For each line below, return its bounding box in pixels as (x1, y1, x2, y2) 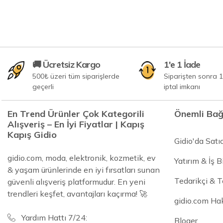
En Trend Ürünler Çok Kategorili (7, 108, 144, 119)
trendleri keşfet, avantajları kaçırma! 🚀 (7, 188, 147, 199)
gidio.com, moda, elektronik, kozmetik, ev (7, 152, 156, 163)
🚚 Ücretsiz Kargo (32, 58, 101, 70)
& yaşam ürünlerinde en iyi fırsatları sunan (7, 164, 160, 175)
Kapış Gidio (7, 128, 57, 140)
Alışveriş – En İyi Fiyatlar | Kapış (7, 118, 144, 130)
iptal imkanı (164, 82, 201, 91)
